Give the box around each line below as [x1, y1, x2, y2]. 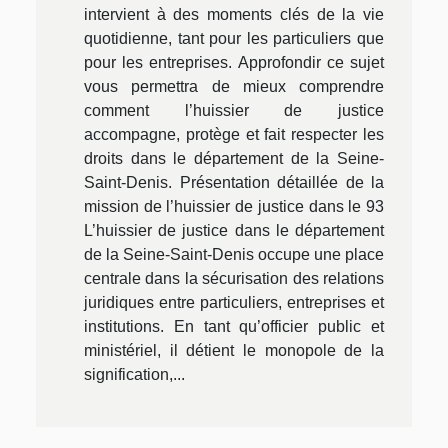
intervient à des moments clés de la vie [84, 5, 384, 23]
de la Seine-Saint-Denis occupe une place [84, 245, 384, 263]
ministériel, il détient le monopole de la [84, 341, 384, 359]
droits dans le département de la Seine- [84, 149, 384, 167]
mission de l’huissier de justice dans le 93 [84, 197, 384, 215]
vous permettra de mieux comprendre [84, 77, 384, 95]
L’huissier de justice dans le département [84, 221, 384, 239]
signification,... [84, 365, 185, 383]
